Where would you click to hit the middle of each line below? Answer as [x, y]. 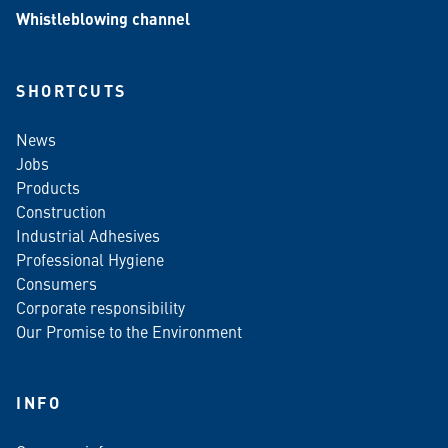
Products [48, 187]
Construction [61, 211]
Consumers [56, 283]
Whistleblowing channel [103, 19]
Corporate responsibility [100, 307]
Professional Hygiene [90, 259]
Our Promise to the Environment [129, 331]
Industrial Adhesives [88, 235]
